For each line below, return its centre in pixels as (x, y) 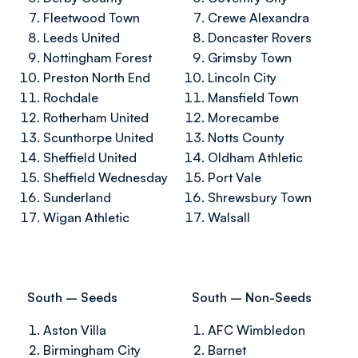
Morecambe (243, 117)
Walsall (229, 217)
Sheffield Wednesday (105, 177)
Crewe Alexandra (259, 18)
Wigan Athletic (86, 217)
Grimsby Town (250, 58)
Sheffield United (90, 157)
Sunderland (77, 197)
